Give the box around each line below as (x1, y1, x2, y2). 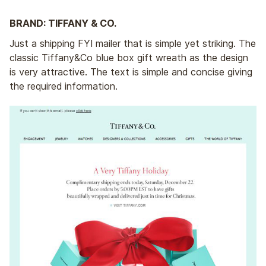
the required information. (9, 80, 118, 93)
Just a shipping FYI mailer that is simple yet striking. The (9, 37, 256, 50)
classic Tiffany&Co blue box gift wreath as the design (9, 52, 248, 64)
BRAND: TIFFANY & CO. (9, 17, 116, 30)
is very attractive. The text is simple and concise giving (9, 66, 252, 78)
